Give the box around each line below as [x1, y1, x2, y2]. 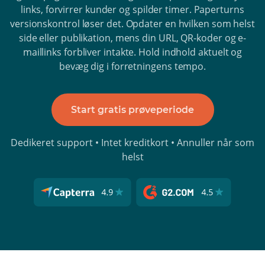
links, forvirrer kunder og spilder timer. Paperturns [21, 3, 244, 16]
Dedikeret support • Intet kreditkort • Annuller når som [11, 136, 254, 149]
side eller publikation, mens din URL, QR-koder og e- [18, 31, 247, 44]
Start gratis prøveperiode [71, 104, 194, 115]
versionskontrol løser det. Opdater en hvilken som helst [9, 17, 256, 30]
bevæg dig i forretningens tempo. [59, 60, 206, 73]
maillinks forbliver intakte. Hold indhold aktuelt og [22, 46, 243, 59]
